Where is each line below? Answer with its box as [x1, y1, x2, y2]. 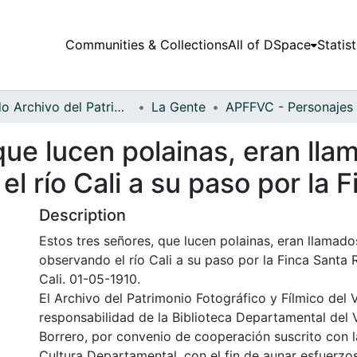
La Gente [151, 98, 206, 115]
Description [39, 205, 126, 225]
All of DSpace [227, 37, 311, 53]
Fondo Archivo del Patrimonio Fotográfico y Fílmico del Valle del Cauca [114, 98, 124, 115]
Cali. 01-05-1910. [39, 270, 140, 287]
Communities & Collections [65, 37, 228, 53]
